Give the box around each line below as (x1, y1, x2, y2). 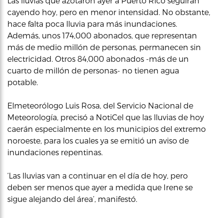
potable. (7, 77, 38, 87)
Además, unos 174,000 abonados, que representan (7, 31, 197, 40)
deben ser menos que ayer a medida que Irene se (7, 182, 193, 192)
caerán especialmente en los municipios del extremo (7, 124, 206, 133)
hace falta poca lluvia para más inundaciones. (7, 19, 177, 28)
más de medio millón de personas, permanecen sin (7, 42, 201, 52)
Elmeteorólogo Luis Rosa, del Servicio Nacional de (7, 101, 193, 110)
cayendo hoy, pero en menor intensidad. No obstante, (7, 7, 210, 17)
